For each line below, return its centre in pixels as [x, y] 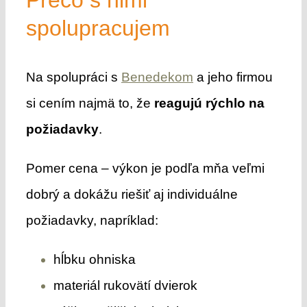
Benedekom [157, 77]
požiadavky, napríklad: [92, 220]
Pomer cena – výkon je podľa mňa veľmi [145, 168]
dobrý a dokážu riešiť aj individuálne [132, 194]
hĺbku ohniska [94, 259]
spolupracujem [98, 28]
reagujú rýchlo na [209, 103]
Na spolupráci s [73, 77]
